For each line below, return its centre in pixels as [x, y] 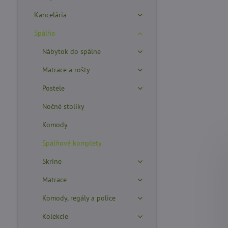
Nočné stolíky [63, 106]
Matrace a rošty [66, 70]
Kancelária [50, 15]
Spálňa [44, 33]
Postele [53, 88]
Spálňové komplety [72, 143]
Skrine [52, 161]
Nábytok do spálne [71, 51]
